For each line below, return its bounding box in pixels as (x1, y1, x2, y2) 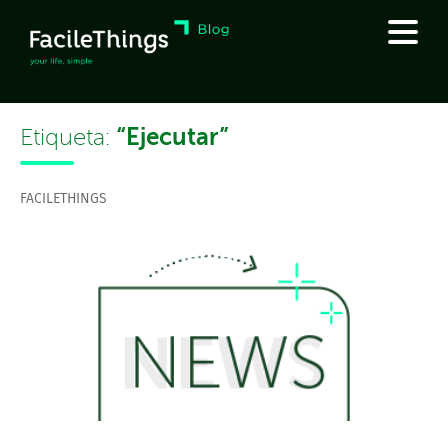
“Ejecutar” (116, 123, 229, 151)
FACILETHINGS (20, 190, 107, 207)
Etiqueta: (20, 124, 116, 151)
